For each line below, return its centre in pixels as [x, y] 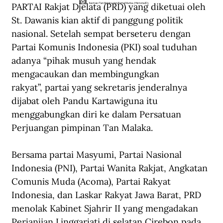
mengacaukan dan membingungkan [87, 74]
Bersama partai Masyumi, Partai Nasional [98, 155]
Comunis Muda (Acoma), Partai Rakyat [92, 182]
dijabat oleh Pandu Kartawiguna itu [86, 101]
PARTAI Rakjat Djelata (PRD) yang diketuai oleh [110, 7]
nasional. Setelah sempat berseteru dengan [102, 34]
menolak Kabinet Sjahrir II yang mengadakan [106, 209]
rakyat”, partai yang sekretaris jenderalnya [101, 88]
